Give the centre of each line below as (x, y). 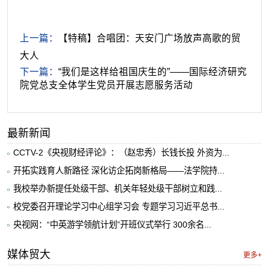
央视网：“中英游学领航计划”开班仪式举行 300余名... (112, 224)
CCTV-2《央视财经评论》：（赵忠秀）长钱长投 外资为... (121, 153)
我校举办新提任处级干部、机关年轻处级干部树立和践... (117, 188)
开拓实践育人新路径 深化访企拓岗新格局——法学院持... (119, 170)
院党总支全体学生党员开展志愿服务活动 (106, 85)
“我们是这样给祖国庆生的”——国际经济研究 (152, 72)
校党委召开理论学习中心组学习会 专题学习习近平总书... (119, 206)
